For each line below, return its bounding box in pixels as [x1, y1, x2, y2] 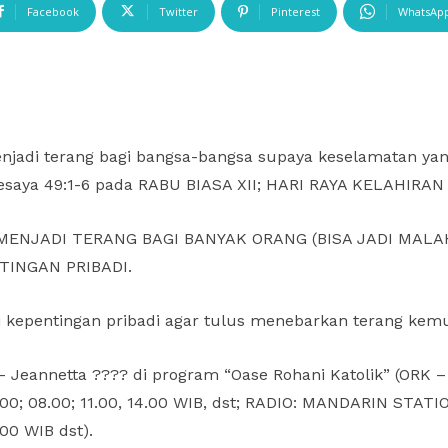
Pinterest [271, 3, 320, 19]
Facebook [27, 3, 79, 19]
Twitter [159, 3, 198, 19]
